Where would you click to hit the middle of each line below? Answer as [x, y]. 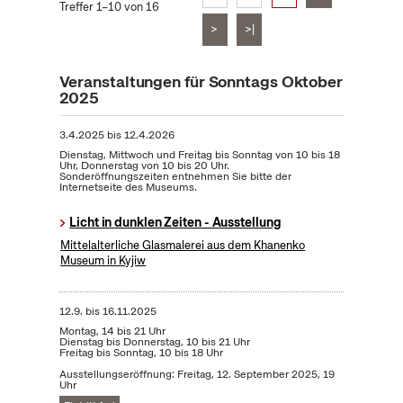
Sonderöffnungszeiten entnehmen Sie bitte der [175, 177]
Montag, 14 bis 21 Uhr [112, 331]
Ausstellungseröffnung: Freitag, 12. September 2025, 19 [197, 375]
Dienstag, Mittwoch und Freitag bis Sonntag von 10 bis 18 [199, 155]
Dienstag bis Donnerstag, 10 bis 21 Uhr [154, 342]
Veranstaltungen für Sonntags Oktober [201, 82]
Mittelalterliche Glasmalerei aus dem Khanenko [183, 246]
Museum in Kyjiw [103, 261]
